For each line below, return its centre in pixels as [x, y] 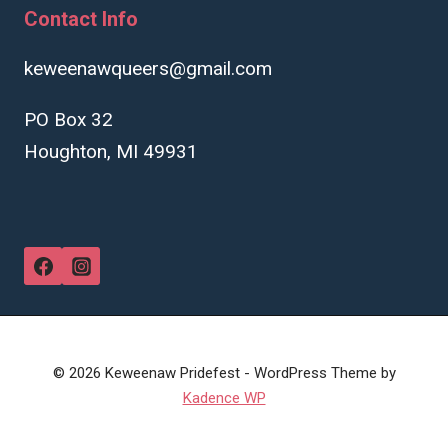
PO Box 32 [68, 119]
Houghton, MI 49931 [111, 151]
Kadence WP [224, 398]
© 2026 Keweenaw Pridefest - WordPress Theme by [224, 373]
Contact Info [81, 19]
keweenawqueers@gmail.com [148, 68]
